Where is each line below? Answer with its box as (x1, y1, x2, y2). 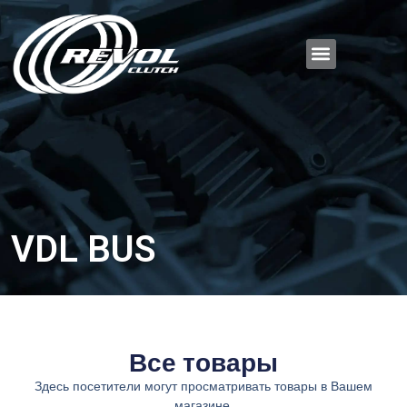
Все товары (129, 345, 278, 382)
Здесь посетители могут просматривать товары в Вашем (35, 377, 372, 396)
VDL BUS (11, 228, 156, 271)
